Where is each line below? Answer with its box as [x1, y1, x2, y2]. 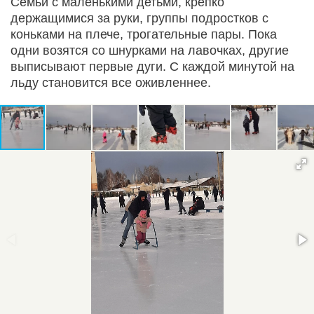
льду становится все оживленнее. [11, 75, 211, 90]
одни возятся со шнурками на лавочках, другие [11, 43, 289, 57]
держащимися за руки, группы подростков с [11, 11, 268, 25]
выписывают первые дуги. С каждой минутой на [11, 59, 294, 74]
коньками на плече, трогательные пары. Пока [11, 27, 277, 41]
